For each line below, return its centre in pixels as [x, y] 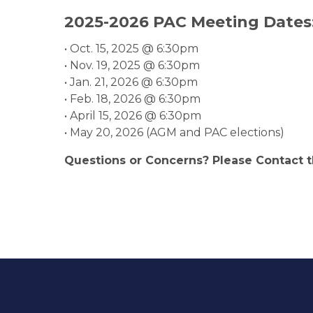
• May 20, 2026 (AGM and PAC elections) [174, 132]
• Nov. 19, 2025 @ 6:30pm [132, 65]
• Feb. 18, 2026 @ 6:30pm [132, 99]
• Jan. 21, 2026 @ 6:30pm [131, 82]
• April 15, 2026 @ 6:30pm [133, 116]
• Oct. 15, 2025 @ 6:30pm [131, 49]
